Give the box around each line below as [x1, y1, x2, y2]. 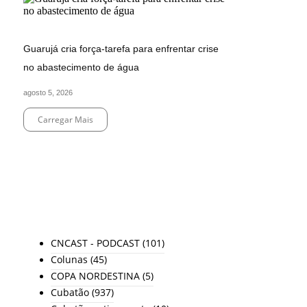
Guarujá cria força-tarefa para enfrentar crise [23, 43, 219, 55]
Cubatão [51, 286, 89, 299]
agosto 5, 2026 [23, 88, 73, 97]
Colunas [51, 253, 88, 267]
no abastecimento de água [23, 62, 139, 73]
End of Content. [23, 134, 82, 146]
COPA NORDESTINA [51, 269, 140, 283]
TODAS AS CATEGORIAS [66, 208, 188, 220]
